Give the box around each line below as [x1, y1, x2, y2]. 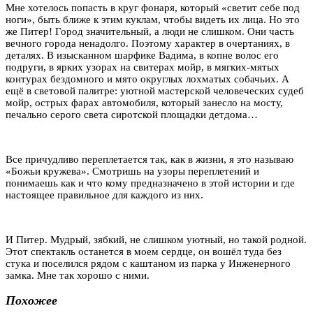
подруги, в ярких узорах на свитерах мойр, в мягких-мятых [6, 61, 279, 73]
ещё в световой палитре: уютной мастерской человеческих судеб [6, 85, 304, 96]
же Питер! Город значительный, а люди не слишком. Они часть [6, 25, 294, 37]
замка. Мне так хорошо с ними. [6, 269, 150, 281]
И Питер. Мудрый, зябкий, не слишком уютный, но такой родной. [6, 233, 307, 245]
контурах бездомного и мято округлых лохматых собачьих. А [6, 73, 289, 85]
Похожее [6, 293, 57, 308]
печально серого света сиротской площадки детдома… [6, 108, 258, 120]
